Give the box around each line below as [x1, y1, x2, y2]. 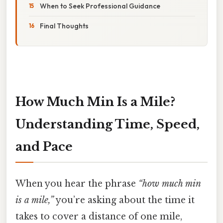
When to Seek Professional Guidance [40, 1, 160, 10]
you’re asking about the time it [54, 194, 195, 206]
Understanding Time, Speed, [15, 116, 200, 131]
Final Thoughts [40, 21, 89, 30]
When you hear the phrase [15, 178, 138, 189]
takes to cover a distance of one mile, [15, 211, 182, 222]
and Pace [15, 139, 73, 154]
